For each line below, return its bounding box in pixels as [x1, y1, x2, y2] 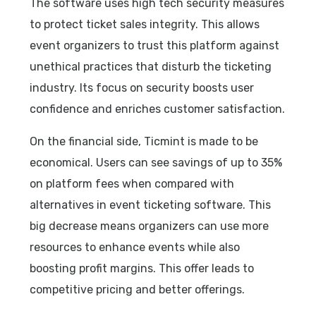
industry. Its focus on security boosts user [30, 80, 255, 95]
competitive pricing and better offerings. [30, 282, 245, 296]
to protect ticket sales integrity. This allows [30, 17, 260, 31]
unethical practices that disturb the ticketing [30, 59, 272, 73]
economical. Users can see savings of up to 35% [30, 155, 283, 169]
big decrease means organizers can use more [30, 219, 269, 233]
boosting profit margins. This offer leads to [30, 261, 255, 275]
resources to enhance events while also [30, 240, 241, 254]
